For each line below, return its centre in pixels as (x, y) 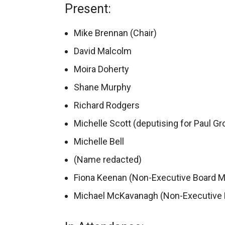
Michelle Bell (99, 141)
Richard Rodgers (107, 105)
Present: (88, 9)
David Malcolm (103, 51)
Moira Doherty (101, 69)
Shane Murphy (102, 87)
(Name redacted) (108, 159)
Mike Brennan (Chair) (115, 33)
